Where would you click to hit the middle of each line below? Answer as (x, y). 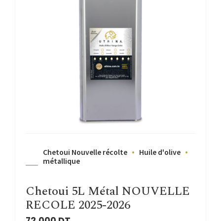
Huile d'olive (160, 152)
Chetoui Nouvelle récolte (85, 152)
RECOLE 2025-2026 (78, 205)
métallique (61, 161)
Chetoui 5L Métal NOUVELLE (108, 192)
